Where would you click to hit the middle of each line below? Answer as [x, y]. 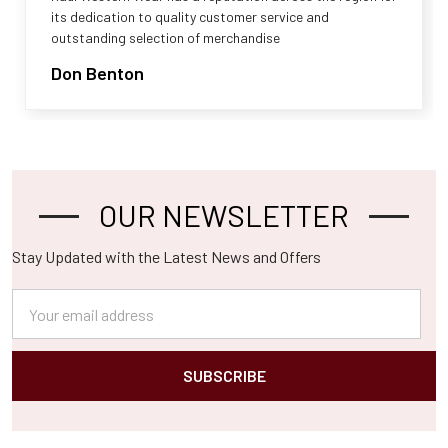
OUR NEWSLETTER [224, 215]
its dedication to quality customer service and [190, 16]
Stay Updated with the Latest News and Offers [166, 256]
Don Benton [97, 73]
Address [39, 324]
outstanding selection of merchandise [165, 37]
